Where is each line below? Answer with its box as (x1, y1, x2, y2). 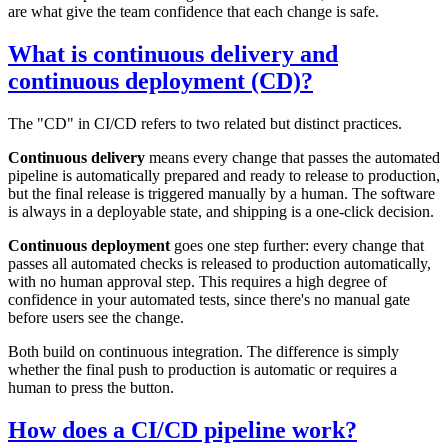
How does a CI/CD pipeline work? (8, 416, 357, 443)
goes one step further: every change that (170, 237, 424, 255)
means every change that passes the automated (145, 149, 440, 167)
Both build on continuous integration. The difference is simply (8, 343, 399, 361)
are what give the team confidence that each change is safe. (8, 3, 379, 21)
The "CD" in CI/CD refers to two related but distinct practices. (8, 115, 402, 133)
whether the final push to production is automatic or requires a (8, 361, 397, 379)
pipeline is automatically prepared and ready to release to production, (8, 167, 440, 185)
